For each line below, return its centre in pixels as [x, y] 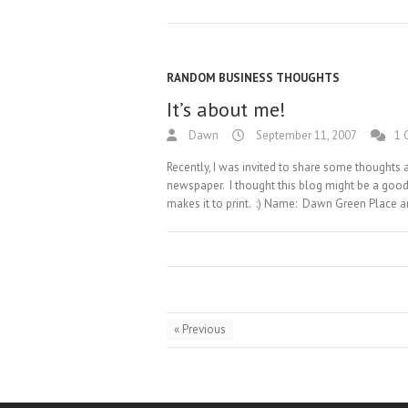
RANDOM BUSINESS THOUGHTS [253, 78]
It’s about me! [226, 109]
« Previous [200, 329]
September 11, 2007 [305, 135]
